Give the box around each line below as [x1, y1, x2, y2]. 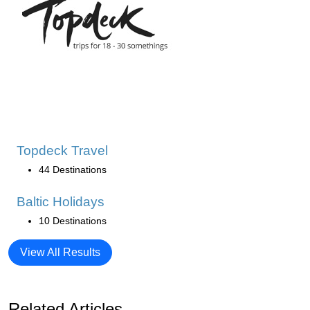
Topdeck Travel [17, 143, 108, 158]
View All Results [20, 246, 100, 258]
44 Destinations [39, 163, 107, 175]
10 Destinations [39, 215, 107, 226]
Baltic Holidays [17, 194, 104, 209]
